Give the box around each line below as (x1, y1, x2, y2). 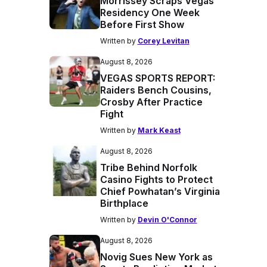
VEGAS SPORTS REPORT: (100, 72, 215, 84)
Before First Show (100, 18, 184, 30)
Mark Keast (137, 126, 181, 135)
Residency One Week (100, 7, 200, 18)
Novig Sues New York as (100, 251, 213, 263)
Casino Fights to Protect (100, 173, 213, 185)
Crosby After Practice (100, 96, 203, 108)
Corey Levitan (137, 36, 190, 45)
